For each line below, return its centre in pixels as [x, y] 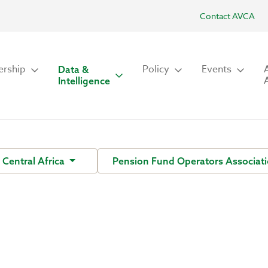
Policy [156, 69]
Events [217, 69]
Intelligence [84, 81]
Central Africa [35, 161]
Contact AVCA [227, 16]
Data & [73, 69]
